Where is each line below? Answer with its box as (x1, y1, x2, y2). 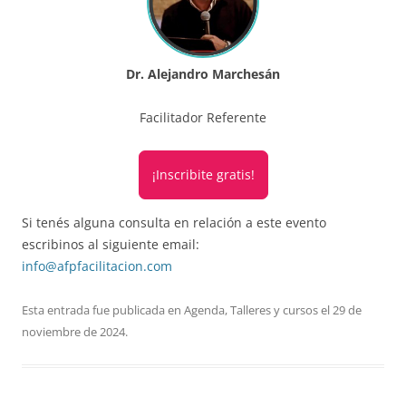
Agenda (184, 301, 225, 318)
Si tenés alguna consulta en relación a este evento (22, 213, 326, 231)
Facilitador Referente (140, 108, 266, 126)
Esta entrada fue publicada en (22, 301, 184, 318)
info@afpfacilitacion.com (22, 256, 172, 275)
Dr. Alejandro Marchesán (126, 64, 280, 82)
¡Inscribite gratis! (151, 165, 255, 183)
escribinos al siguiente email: (22, 235, 199, 253)
